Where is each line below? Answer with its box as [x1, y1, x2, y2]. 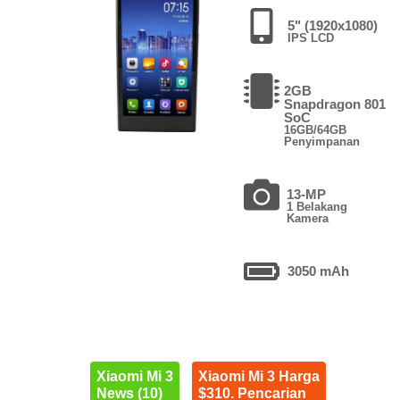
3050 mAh [287, 262, 350, 279]
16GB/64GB [284, 122, 347, 137]
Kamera [287, 211, 329, 225]
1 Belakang [287, 199, 348, 213]
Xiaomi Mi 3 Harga [197, 369, 320, 385]
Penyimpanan [284, 134, 361, 148]
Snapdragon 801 [284, 96, 387, 112]
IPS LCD [287, 30, 335, 45]
